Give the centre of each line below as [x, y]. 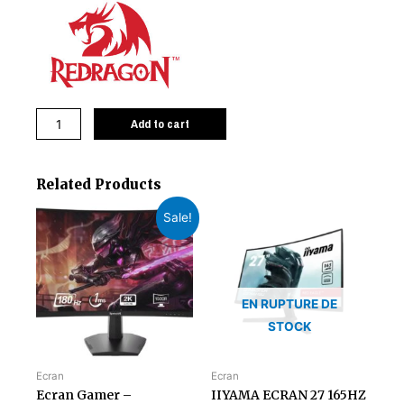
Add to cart [160, 124]
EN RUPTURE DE [289, 304]
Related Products [99, 185]
